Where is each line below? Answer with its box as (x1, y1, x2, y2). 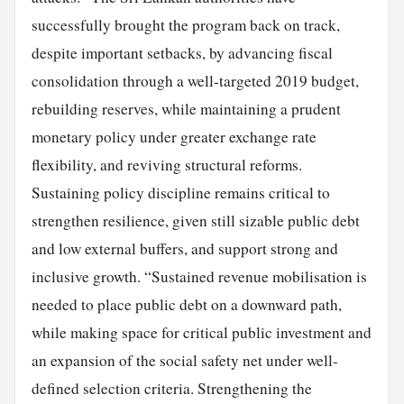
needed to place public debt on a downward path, (31, 293, 342, 315)
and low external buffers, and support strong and (31, 237, 338, 259)
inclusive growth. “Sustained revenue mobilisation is (31, 265, 367, 287)
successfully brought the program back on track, (31, 14, 340, 35)
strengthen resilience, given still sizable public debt (31, 209, 360, 231)
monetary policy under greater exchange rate (31, 125, 317, 147)
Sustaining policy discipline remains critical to (31, 181, 330, 203)
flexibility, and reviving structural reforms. (31, 153, 302, 175)
